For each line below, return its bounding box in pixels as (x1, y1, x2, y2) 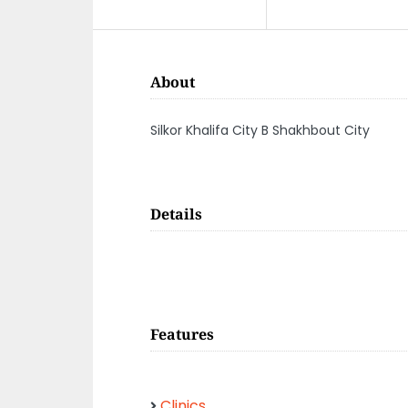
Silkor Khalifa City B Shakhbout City (150, 121, 370, 139)
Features (150, 324, 214, 344)
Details (150, 204, 202, 224)
